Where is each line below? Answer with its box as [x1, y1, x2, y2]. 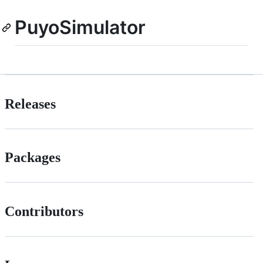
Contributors [5, 204, 83, 220]
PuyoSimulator [15, 16, 146, 39]
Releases [5, 96, 56, 112]
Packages [5, 150, 60, 166]
